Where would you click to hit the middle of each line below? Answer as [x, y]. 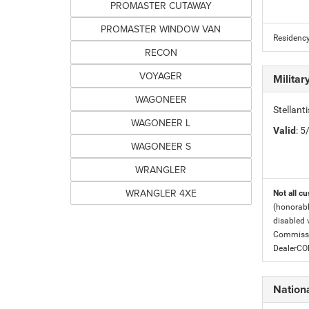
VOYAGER [161, 76]
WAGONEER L [161, 123]
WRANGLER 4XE [161, 193]
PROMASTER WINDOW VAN [161, 29]
